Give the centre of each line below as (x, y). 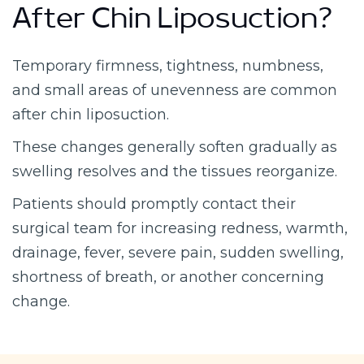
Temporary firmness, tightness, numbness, (168, 65)
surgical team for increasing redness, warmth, (180, 228)
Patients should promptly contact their (154, 204)
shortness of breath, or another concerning (168, 277)
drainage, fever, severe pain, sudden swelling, (178, 252)
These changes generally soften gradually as (175, 147)
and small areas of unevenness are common (175, 90)
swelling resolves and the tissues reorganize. (175, 171)
